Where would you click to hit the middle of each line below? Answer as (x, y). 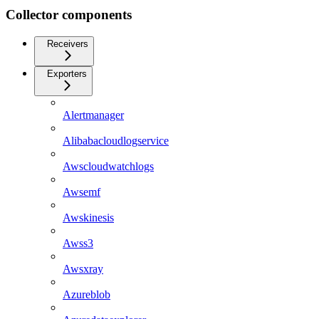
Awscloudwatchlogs (108, 166)
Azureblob (87, 294)
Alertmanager (93, 115)
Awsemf (82, 192)
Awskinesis (88, 217)
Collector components (69, 14)
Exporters (67, 73)
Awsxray (83, 268)
